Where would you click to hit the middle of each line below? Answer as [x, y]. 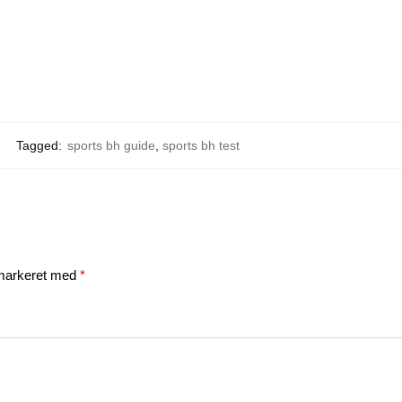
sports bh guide [112, 145]
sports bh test [201, 145]
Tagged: [39, 145]
